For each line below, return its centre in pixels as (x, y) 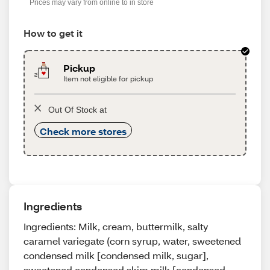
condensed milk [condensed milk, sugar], (116, 255)
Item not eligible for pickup (108, 79)
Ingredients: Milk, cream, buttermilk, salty (116, 226)
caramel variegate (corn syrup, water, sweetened (132, 241)
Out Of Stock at (77, 110)
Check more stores (83, 131)
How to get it (53, 33)
